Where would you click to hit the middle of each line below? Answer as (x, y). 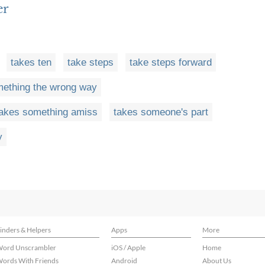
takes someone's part (161, 112)
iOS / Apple (128, 248)
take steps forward (171, 63)
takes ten (31, 63)
